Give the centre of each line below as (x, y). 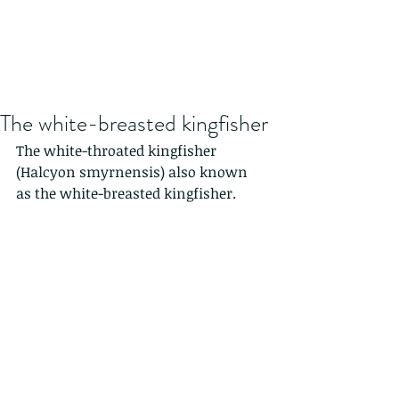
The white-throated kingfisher (118, 151)
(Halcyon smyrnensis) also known (134, 172)
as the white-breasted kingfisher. (126, 193)
